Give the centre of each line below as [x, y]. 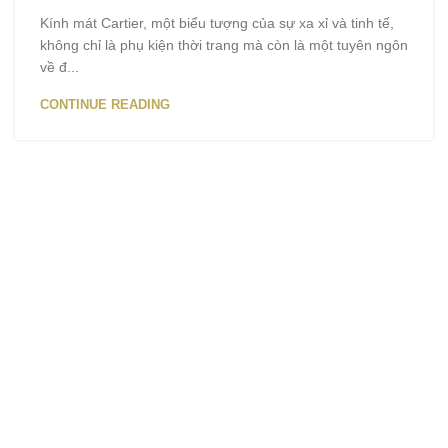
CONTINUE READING [105, 105]
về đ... [59, 67]
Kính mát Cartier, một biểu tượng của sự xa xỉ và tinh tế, [217, 23]
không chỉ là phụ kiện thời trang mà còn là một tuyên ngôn [224, 45]
